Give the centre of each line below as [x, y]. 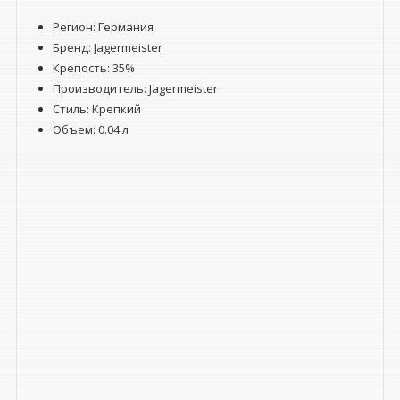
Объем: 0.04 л [90, 130]
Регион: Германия [103, 27]
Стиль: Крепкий [96, 109]
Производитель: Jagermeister [135, 89]
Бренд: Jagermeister [107, 48]
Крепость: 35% [93, 68]
